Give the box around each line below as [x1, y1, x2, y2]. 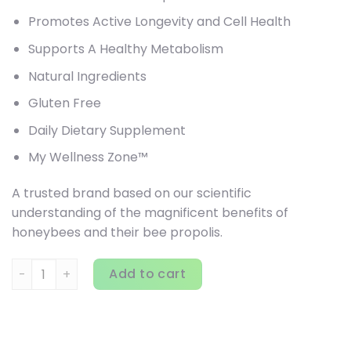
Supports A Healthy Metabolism [27, 40, 223, 59]
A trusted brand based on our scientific [12, 184, 251, 203]
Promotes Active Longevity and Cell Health [27, 13, 291, 31]
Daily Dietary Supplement [27, 121, 186, 139]
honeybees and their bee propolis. [12, 223, 223, 242]
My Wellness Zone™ [27, 148, 148, 167]
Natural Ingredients [27, 67, 147, 85]
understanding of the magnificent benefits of [12, 204, 288, 223]
